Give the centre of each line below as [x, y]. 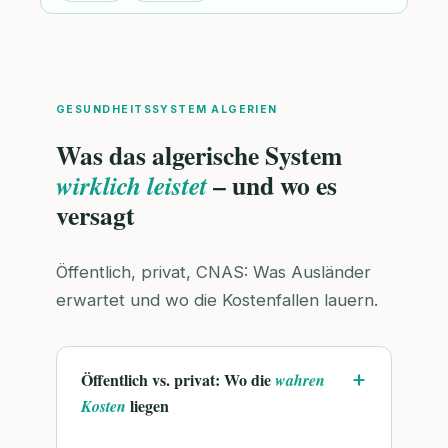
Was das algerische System [199, 154]
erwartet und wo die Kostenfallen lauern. [217, 300]
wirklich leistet [131, 184]
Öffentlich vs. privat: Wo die [178, 380]
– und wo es [272, 184]
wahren [300, 380]
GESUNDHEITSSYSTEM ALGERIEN [167, 110]
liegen [147, 406]
